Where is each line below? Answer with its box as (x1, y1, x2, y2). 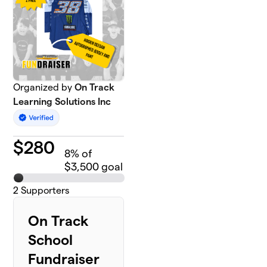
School (28, 232, 73, 249)
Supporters (18, 185, 70, 196)
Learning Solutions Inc (13, 97, 111, 107)
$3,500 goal (64, 161, 123, 173)
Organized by (13, 82, 75, 92)
